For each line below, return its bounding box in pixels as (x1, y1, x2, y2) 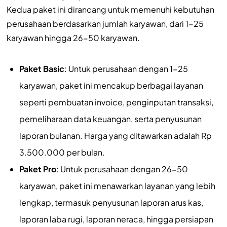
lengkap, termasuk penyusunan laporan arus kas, (19, 197, 203, 208)
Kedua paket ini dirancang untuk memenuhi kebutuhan (6, 4, 214, 15)
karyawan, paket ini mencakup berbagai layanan (19, 80, 203, 91)
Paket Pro (19, 163, 56, 174)
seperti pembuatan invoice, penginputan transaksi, (19, 96, 213, 107)
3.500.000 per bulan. (19, 146, 105, 158)
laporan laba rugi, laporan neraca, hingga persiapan (19, 213, 213, 224)
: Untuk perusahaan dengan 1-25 (64, 63, 188, 74)
